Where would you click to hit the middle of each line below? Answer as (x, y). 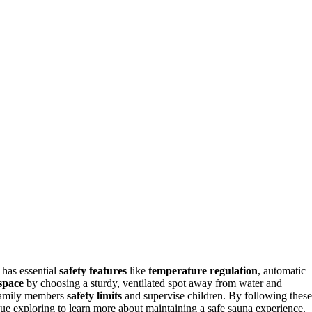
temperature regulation (203, 270)
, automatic (282, 270)
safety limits (94, 295)
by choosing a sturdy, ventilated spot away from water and (153, 283)
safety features (93, 270)
